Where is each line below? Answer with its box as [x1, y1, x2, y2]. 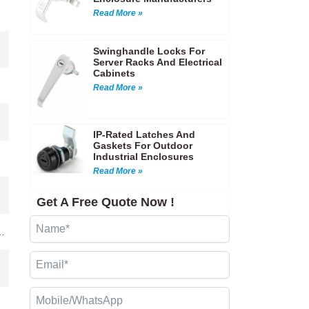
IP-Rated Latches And [92, 128, 195, 140]
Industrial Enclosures [92, 150, 194, 162]
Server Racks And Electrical [92, 57, 222, 68]
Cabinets [92, 68, 135, 79]
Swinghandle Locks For [92, 46, 205, 57]
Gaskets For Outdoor [92, 139, 192, 151]
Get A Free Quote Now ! [36, 195, 175, 209]
